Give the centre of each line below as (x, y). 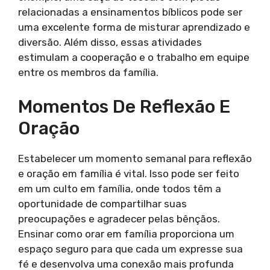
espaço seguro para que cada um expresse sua (130, 249)
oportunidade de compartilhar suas (102, 203)
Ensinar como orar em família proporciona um (126, 234)
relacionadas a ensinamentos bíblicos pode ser (130, 12)
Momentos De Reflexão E (124, 106)
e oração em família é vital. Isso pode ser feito (129, 173)
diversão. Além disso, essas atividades (110, 42)
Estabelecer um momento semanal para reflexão (135, 158)
